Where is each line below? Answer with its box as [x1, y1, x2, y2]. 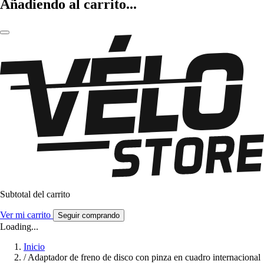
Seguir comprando [58, 211, 120, 220]
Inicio [24, 242, 45, 252]
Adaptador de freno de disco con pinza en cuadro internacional [28, 252, 260, 263]
